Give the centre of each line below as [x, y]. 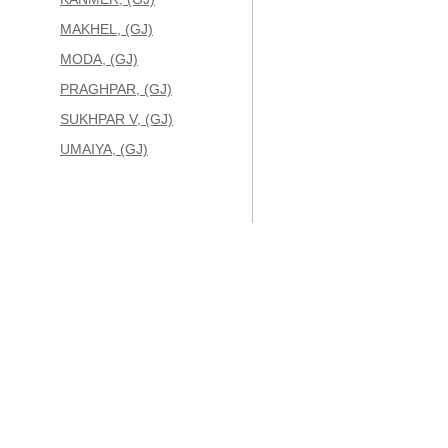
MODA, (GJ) [99, 59]
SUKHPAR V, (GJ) [116, 119]
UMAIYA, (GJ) [104, 149]
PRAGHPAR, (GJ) [116, 89]
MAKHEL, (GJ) [106, 29]
